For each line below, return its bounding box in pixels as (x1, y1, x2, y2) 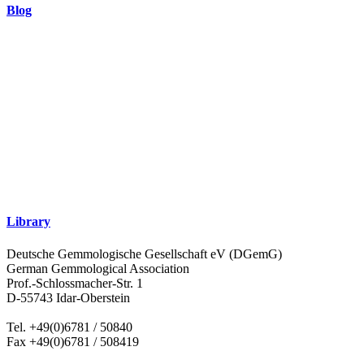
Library (6, 214, 50, 229)
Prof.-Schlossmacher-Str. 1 (6, 275, 143, 290)
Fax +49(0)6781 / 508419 (6, 334, 139, 349)
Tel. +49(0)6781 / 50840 (6, 319, 132, 334)
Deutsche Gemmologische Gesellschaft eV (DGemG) (6, 246, 282, 261)
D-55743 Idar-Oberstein (6, 290, 130, 305)
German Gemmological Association (6, 261, 189, 275)
